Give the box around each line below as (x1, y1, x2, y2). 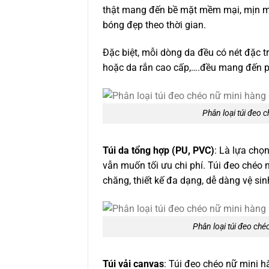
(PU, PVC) (169, 145, 214, 157)
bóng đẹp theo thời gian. (103, 19, 208, 31)
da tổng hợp (118, 145, 169, 157)
